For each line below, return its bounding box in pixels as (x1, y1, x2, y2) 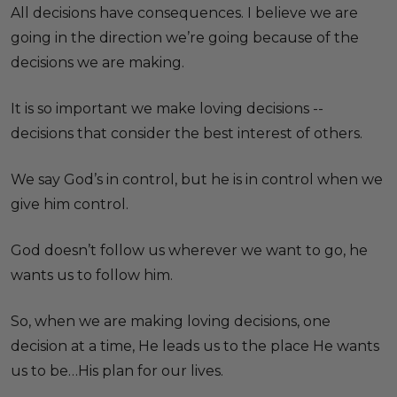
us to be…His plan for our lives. (11, 362, 223, 379)
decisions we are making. (11, 54, 184, 71)
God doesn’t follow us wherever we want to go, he (11, 242, 368, 259)
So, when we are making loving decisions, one (11, 313, 331, 330)
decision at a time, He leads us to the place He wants (11, 338, 379, 354)
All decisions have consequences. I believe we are (11, 4, 358, 21)
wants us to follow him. (11, 267, 173, 284)
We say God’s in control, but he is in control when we (11, 171, 383, 188)
